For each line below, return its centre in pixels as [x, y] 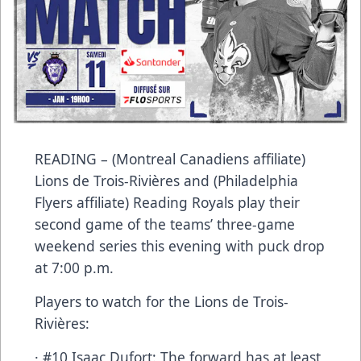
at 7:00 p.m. [74, 267]
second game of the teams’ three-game [165, 224]
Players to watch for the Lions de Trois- [162, 301]
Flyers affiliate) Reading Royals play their [167, 202]
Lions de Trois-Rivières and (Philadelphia [166, 180]
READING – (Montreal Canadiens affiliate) [170, 158]
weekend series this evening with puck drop [180, 245]
